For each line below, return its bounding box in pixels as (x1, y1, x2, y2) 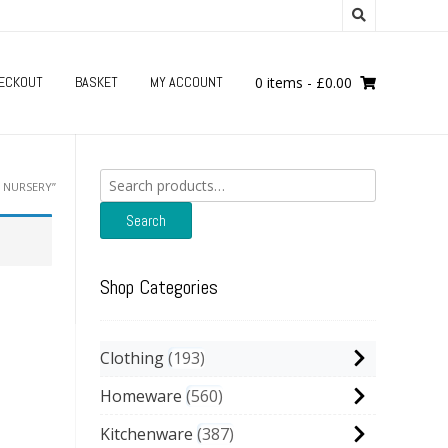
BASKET (75, 73, 118, 91)
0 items (255, 73, 303, 92)
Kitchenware (100, 423, 193, 445)
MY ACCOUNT (150, 73, 223, 91)
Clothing (100, 347, 164, 369)
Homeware (100, 385, 182, 407)
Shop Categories (100, 274, 218, 300)
